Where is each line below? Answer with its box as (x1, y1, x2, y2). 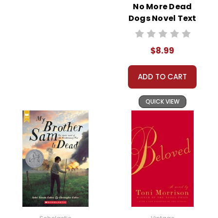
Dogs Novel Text (128, 12, 197, 24)
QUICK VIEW (145, 97, 180, 106)
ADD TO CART (138, 71, 187, 82)
